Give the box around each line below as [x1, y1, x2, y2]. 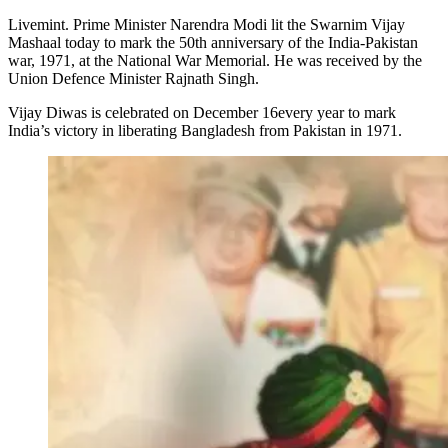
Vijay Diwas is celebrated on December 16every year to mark [8, 103, 396, 121]
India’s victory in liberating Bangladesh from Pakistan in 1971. [8, 121, 402, 139]
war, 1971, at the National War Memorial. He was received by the [8, 51, 422, 69]
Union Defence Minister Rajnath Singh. [8, 69, 259, 87]
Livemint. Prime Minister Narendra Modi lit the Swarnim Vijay [8, 15, 405, 33]
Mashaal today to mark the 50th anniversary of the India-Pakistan [8, 33, 418, 51]
